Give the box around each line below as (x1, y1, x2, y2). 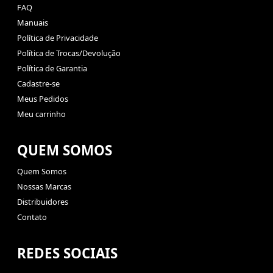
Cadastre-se (17, 77, 60, 89)
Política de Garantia (17, 62, 87, 74)
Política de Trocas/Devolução (17, 47, 121, 58)
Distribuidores (17, 196, 68, 207)
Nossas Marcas (17, 180, 71, 192)
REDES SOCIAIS (17, 243, 118, 263)
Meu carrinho (17, 108, 66, 119)
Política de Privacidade (17, 32, 98, 43)
